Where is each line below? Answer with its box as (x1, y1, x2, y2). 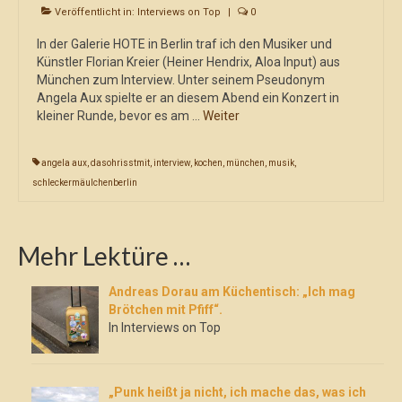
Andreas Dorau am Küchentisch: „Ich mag (108, 284, 355, 299)
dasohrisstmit (91, 158, 150, 168)
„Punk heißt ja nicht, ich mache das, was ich (108, 384, 366, 399)
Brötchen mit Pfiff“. (108, 302, 223, 317)
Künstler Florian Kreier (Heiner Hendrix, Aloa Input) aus (37, 55, 340, 69)
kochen (194, 158, 223, 168)
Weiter (203, 109, 240, 123)
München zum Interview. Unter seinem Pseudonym (37, 73, 325, 87)
